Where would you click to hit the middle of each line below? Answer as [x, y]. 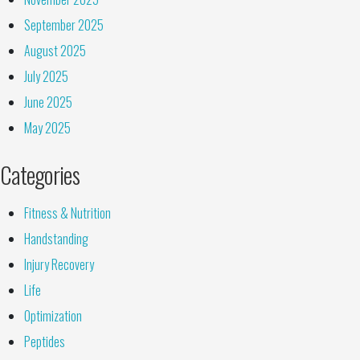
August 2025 [55, 51]
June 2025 [48, 102]
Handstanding [56, 239]
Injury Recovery [59, 265]
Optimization [53, 316]
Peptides [45, 342]
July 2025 [46, 77]
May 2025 [47, 128]
